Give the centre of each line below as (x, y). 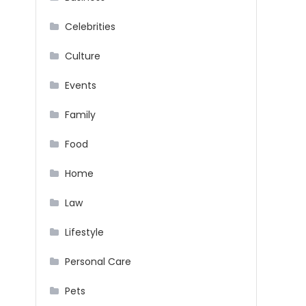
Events (81, 86)
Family (80, 115)
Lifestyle (84, 233)
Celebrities (90, 27)
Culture (83, 56)
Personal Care (98, 262)
